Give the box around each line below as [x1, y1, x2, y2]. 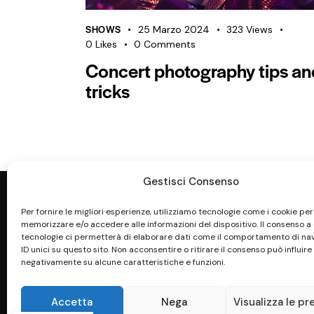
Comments [144, 38, 196, 51]
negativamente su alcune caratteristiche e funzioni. [21, 257, 225, 268]
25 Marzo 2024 [138, 23, 210, 36]
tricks [86, 77, 130, 104]
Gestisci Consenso [143, 175, 240, 189]
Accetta [51, 294, 93, 309]
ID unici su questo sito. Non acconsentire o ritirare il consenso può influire [21, 244, 312, 255]
